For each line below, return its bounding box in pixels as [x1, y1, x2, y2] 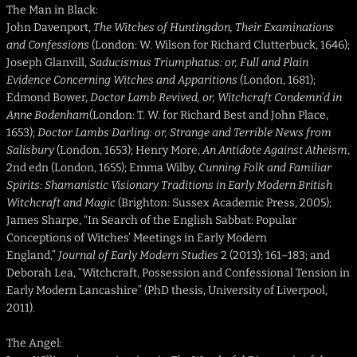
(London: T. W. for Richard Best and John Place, [89, 108, 328, 123]
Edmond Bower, [6, 91, 90, 105]
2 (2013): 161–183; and [218, 249, 330, 263]
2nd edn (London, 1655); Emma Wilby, [6, 161, 198, 175]
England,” [6, 249, 58, 263]
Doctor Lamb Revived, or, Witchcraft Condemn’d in [90, 91, 342, 105]
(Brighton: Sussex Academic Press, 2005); [116, 196, 331, 210]
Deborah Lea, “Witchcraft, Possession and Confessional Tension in [6, 266, 350, 280]
